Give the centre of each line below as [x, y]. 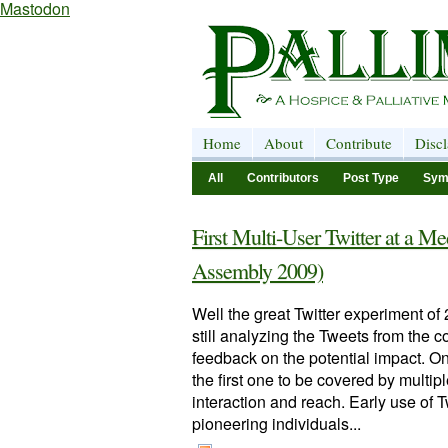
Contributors [283, 178]
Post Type [371, 178]
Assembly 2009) [257, 270]
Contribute [359, 143]
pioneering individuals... [276, 423]
